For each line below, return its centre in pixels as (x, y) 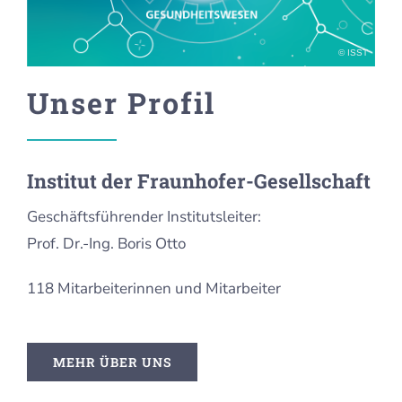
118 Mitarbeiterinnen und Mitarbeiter (153, 288)
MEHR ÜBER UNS (112, 362)
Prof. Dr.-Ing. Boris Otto (106, 243)
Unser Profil (121, 102)
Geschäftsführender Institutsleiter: (144, 216)
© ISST (354, 52)
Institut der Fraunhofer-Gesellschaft (198, 180)
